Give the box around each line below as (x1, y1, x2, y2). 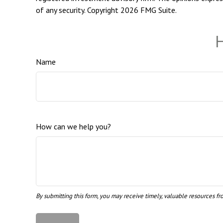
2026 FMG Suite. (120, 5, 177, 15)
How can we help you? (36, 121, 111, 132)
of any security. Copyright (36, 5, 120, 15)
